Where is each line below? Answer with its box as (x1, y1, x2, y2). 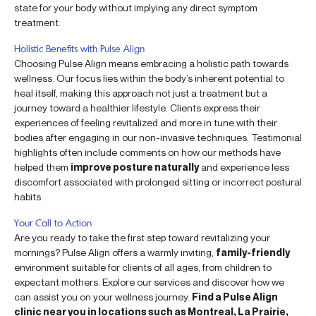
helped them (14, 160, 71, 173)
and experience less (199, 160, 289, 173)
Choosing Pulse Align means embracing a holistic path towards (14, 56, 288, 69)
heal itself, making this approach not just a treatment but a (14, 86, 267, 99)
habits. (14, 190, 43, 202)
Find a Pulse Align (192, 290, 278, 303)
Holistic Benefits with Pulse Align (14, 42, 145, 54)
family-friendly (216, 245, 290, 258)
